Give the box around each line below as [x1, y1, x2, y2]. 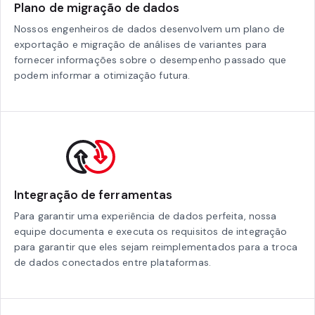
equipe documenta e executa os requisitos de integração [14, 224, 288, 238]
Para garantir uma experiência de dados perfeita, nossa [14, 209, 277, 222]
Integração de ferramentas [14, 186, 173, 202]
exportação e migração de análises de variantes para [14, 37, 267, 51]
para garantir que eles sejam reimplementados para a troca [14, 240, 298, 253]
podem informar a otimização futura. [14, 68, 191, 82]
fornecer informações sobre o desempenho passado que [14, 53, 287, 66]
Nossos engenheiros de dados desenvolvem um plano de [14, 22, 285, 35]
